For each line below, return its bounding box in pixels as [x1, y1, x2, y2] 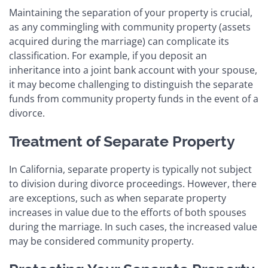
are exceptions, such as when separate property [9, 191, 226, 205]
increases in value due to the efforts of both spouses [9, 205, 246, 219]
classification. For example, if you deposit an [9, 48, 207, 62]
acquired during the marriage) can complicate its [9, 34, 229, 48]
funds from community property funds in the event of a [9, 92, 258, 105]
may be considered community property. [9, 234, 194, 248]
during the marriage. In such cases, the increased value [9, 220, 257, 233]
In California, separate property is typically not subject [9, 162, 252, 176]
